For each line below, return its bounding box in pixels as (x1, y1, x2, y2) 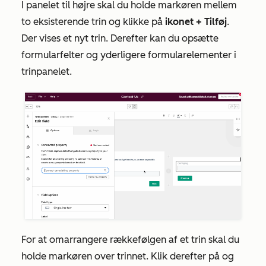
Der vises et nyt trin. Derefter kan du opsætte (21, 33, 218, 45)
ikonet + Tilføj (165, 16, 227, 28)
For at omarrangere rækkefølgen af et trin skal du (21, 234, 239, 246)
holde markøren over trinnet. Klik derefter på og (21, 251, 234, 262)
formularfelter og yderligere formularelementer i (21, 49, 236, 61)
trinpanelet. (21, 66, 72, 78)
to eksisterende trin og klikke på (21, 16, 165, 28)
